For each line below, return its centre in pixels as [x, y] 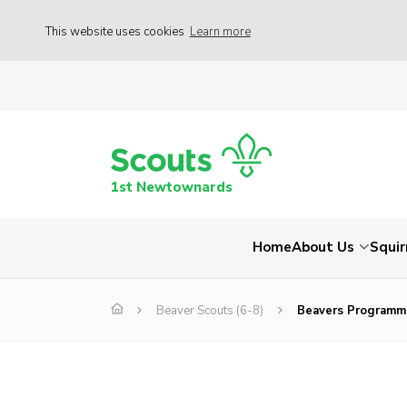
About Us [323, 248]
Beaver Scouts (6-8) [210, 311]
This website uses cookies [116, 31]
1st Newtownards [172, 188]
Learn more [220, 31]
